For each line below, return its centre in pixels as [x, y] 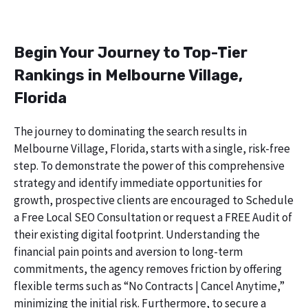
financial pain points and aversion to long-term [128, 251]
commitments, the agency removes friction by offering [148, 268]
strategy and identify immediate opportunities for [138, 183]
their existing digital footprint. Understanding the [137, 234]
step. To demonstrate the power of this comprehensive [149, 165]
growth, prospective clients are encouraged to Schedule [154, 200]
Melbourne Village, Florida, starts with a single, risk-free [152, 148]
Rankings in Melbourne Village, [128, 75]
